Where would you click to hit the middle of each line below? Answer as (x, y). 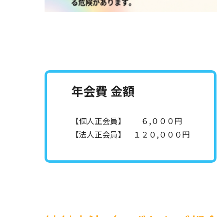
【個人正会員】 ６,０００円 (127, 120)
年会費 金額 (103, 90)
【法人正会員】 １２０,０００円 (131, 134)
